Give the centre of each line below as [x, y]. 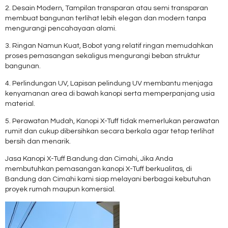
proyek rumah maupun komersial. [60, 189]
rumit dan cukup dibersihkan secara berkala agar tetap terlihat [110, 131]
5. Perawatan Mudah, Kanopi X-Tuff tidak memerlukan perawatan [112, 121]
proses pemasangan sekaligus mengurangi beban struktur [103, 56]
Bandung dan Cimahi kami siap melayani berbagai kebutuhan [108, 179]
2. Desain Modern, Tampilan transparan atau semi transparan [107, 8]
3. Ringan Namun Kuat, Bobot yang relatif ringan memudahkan [109, 46]
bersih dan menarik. [38, 141]
